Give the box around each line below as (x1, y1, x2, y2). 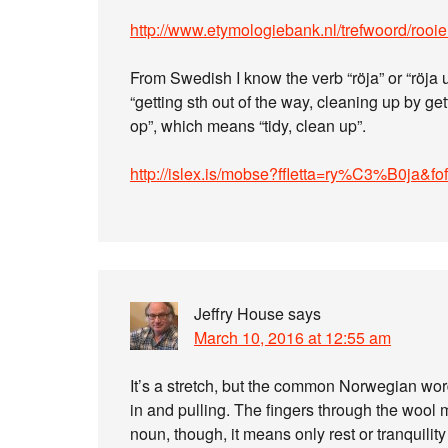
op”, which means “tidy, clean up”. (130, 114, 366, 137)
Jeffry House (194, 302, 284, 325)
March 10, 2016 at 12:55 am (194, 326, 391, 349)
